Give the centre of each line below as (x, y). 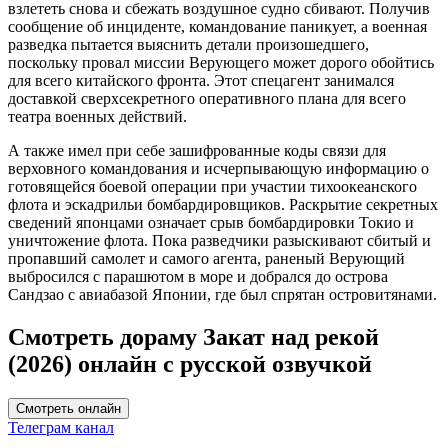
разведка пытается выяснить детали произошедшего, (188, 44)
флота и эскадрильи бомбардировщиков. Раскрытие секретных (223, 204)
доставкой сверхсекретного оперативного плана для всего (207, 98)
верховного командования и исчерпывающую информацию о (218, 168)
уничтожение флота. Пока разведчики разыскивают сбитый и (219, 240)
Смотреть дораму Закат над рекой (193, 336)
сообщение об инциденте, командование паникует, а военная (217, 26)
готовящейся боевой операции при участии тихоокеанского (212, 186)
